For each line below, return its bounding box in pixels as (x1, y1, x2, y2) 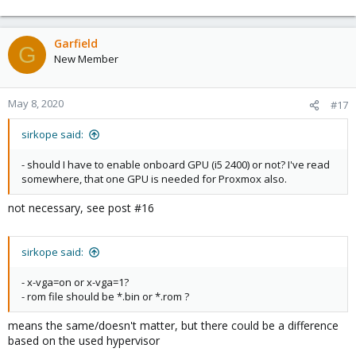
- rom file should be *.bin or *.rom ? (21, 289, 189, 304)
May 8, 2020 (8, 96, 64, 111)
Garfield (54, 36, 98, 52)
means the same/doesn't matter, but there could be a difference (8, 318, 339, 334)
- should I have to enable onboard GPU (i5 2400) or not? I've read (21, 157, 330, 172)
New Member (54, 52, 118, 67)
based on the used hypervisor (8, 333, 160, 349)
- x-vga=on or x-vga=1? (21, 275, 129, 290)
